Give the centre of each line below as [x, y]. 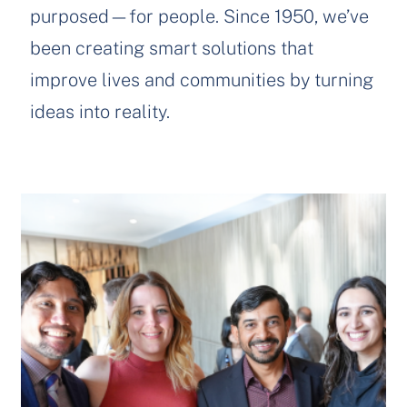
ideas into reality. [100, 111]
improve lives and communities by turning [202, 79]
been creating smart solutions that [172, 47]
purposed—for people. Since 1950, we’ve [199, 15]
